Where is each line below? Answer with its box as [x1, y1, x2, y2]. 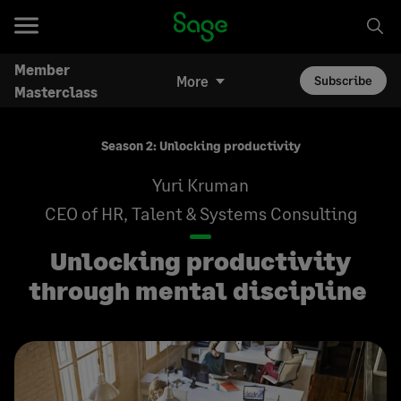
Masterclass [14, 83, 98, 100]
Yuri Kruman [152, 174, 249, 195]
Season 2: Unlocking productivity [100, 138, 301, 153]
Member [14, 61, 70, 78]
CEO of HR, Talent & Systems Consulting [44, 202, 357, 224]
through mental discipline [29, 275, 372, 305]
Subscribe [314, 73, 373, 88]
